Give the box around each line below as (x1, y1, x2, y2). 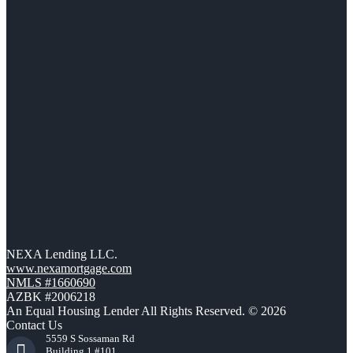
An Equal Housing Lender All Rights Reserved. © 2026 (6, 304, 286, 318)
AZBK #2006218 (6, 290, 95, 304)
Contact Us (6, 318, 62, 333)
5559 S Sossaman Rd (46, 333, 135, 345)
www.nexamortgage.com (6, 262, 132, 276)
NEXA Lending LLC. (6, 247, 117, 262)
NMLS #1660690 (6, 276, 95, 290)
